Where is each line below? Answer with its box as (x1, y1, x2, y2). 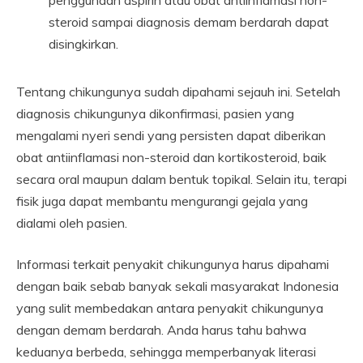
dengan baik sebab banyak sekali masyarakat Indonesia (16, 277, 339, 294)
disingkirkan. (49, 35, 118, 52)
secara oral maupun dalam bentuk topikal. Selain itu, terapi (16, 170, 347, 187)
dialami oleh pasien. (16, 214, 127, 231)
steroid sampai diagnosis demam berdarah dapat (49, 13, 329, 30)
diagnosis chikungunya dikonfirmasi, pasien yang (16, 105, 294, 122)
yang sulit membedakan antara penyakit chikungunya (16, 299, 323, 316)
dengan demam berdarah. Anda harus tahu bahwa (16, 321, 306, 338)
